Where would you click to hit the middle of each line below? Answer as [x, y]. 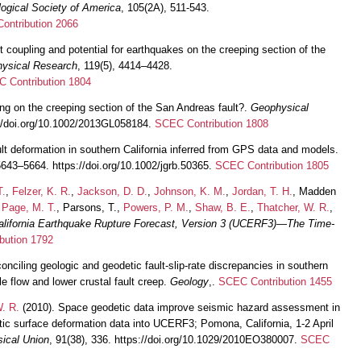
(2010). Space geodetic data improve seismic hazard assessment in [180, 307]
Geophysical [280, 107]
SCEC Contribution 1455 [275, 281]
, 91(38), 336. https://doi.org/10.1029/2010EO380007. [175, 339]
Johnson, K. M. [190, 191]
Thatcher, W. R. [293, 207]
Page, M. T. [29, 207]
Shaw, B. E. [223, 207]
